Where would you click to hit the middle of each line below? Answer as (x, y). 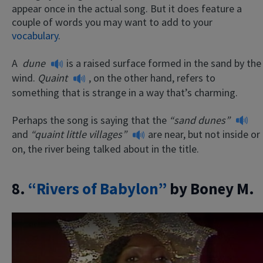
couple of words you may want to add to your (112, 22)
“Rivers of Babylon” (97, 189)
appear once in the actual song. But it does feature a (127, 9)
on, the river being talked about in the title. (105, 149)
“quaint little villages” (80, 134)
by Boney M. (210, 189)
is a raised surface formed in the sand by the (164, 63)
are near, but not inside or (204, 134)
